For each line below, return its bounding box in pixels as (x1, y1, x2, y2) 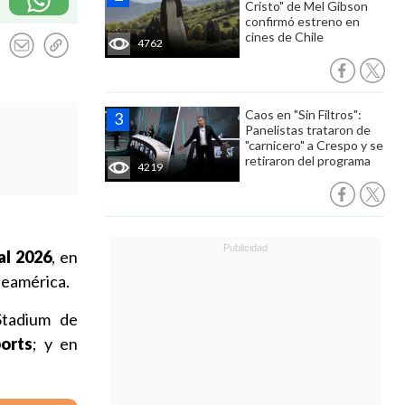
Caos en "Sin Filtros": (245, 107, 362, 122)
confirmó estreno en (245, 14, 360, 29)
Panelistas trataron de (245, 122, 371, 137)
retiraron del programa (245, 153, 371, 168)
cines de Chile (245, 29, 324, 44)
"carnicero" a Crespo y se (245, 137, 383, 153)
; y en (33, 334, 79, 353)
